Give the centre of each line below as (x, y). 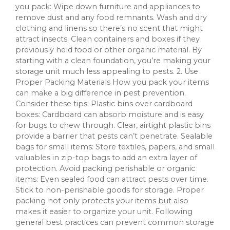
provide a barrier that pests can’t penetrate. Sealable (114, 136)
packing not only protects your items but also (102, 200)
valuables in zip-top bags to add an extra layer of (106, 157)
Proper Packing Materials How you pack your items (112, 82)
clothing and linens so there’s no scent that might (109, 28)
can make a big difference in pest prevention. (101, 93)
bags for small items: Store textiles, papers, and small (115, 147)
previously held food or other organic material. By (109, 50)
